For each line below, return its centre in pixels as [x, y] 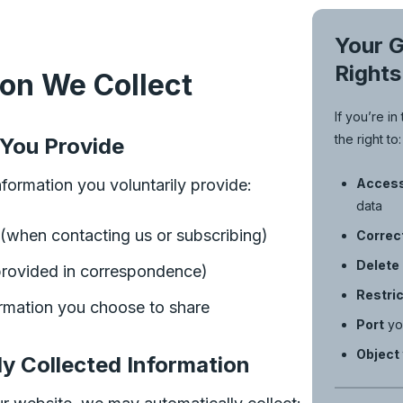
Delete [377, 265]
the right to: [367, 139]
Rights [367, 73]
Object [377, 354]
